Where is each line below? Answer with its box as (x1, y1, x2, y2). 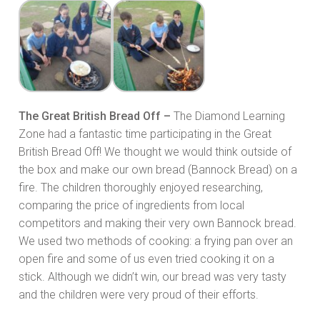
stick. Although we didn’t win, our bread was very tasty (19, 270, 286, 284)
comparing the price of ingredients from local (19, 199, 244, 213)
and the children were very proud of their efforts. (19, 288, 259, 302)
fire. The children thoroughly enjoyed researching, (19, 181, 263, 195)
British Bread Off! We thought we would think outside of (19, 145, 291, 159)
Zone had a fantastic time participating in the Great (19, 127, 271, 141)
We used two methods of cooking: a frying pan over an (19, 234, 293, 249)
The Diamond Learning (171, 109, 285, 124)
